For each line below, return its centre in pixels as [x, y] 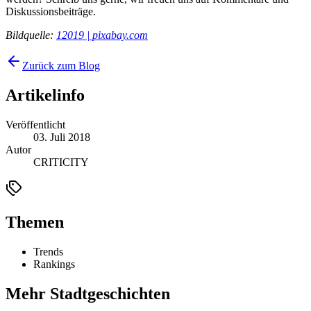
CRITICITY [61, 162]
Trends [48, 251]
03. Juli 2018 [62, 137]
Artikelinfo [45, 95]
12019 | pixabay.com [102, 35]
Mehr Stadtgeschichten [88, 293]
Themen [35, 222]
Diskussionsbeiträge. [51, 12]
